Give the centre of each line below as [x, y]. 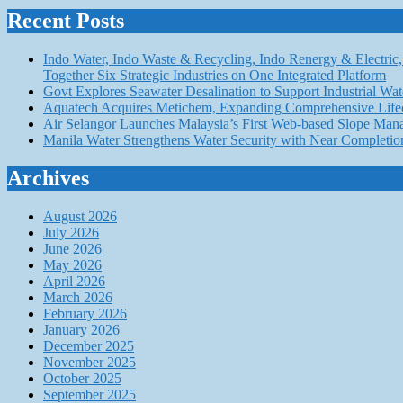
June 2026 [72, 249]
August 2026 [80, 217]
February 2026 [85, 314]
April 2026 [74, 282]
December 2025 [89, 346]
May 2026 [72, 265]
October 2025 [82, 379]
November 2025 [90, 363]
